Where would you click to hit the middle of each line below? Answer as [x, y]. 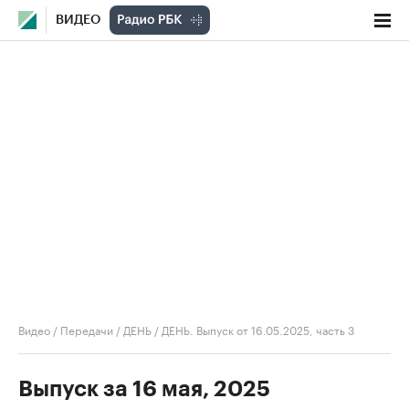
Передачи [87, 329]
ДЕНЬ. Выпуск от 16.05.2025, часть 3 [258, 329]
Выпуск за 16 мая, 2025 [144, 389]
